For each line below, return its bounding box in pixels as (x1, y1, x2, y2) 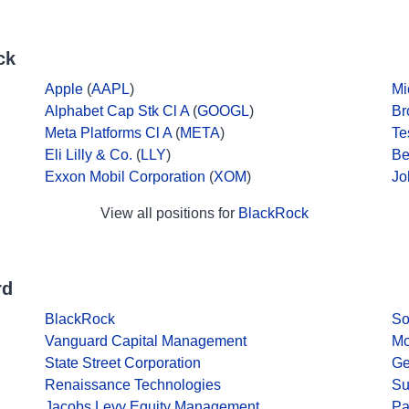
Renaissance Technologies (45, 377, 221, 393)
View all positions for (100, 205, 238, 221)
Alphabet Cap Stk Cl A (45, 103, 189, 119)
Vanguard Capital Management (45, 333, 246, 349)
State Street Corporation (45, 355, 201, 371)
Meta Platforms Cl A (45, 125, 172, 141)
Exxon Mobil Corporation (45, 169, 205, 184)
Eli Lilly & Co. (45, 147, 132, 163)
